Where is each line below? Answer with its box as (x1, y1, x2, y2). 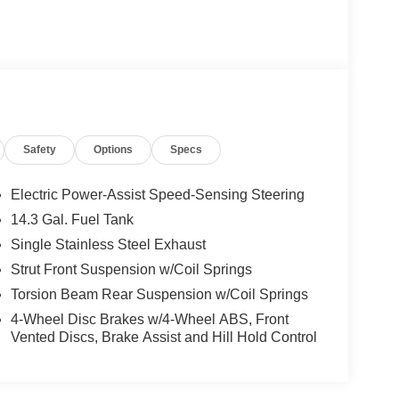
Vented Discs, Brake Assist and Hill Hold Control (10, 330, 317, 346)
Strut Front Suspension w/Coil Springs (10, 262, 252, 278)
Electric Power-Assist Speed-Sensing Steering (10, 187, 305, 203)
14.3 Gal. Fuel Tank (10, 212, 134, 228)
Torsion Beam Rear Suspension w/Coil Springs (10, 287, 308, 303)
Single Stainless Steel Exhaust (10, 237, 206, 253)
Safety (23, 143, 57, 157)
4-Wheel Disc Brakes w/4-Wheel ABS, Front (10, 312, 289, 328)
